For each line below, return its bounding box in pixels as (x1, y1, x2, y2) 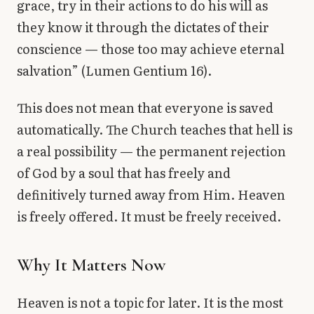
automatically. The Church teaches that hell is (17, 120, 292, 139)
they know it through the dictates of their (17, 18, 269, 37)
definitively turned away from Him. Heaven (17, 185, 285, 205)
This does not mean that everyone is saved (17, 98, 273, 118)
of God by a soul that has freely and (17, 163, 231, 183)
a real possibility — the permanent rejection (17, 142, 286, 161)
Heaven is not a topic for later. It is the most (17, 293, 283, 313)
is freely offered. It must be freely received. (17, 207, 281, 226)
